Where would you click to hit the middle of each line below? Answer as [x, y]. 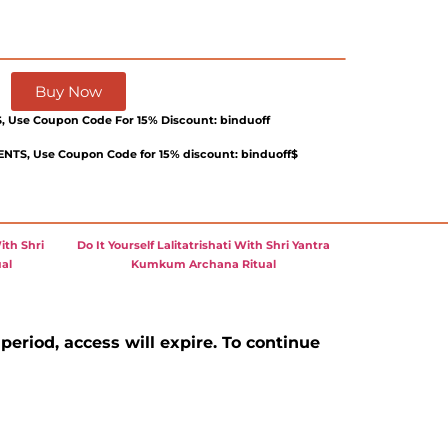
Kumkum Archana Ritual [203, 264]
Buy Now [68, 92]
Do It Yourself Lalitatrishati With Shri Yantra [203, 245]
